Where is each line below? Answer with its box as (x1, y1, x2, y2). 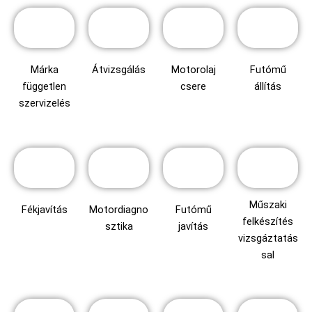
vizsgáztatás (237, 231, 298, 244)
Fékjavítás (21, 203, 68, 216)
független (22, 79, 66, 93)
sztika (104, 219, 133, 233)
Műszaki (249, 198, 287, 211)
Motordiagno (89, 203, 148, 216)
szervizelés (18, 96, 70, 109)
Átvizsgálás (92, 63, 146, 76)
